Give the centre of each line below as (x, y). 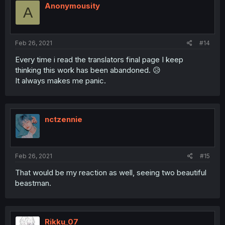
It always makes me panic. (61, 80)
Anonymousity (72, 6)
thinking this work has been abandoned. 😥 (88, 70)
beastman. (33, 183)
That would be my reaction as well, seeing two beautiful (111, 173)
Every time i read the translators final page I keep (99, 59)
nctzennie (64, 119)
